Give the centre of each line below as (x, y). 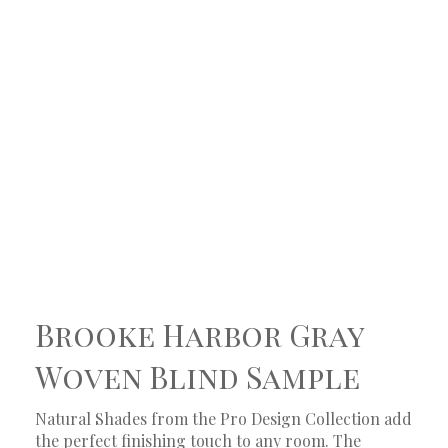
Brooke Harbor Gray (199, 334)
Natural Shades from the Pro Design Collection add (223, 418)
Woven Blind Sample (197, 376)
